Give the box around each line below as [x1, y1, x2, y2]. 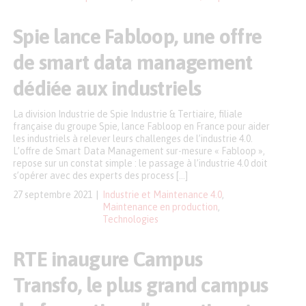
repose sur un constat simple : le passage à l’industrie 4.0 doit [13, 158, 268, 169]
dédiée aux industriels [13, 76, 201, 100]
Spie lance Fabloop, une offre [13, 25, 262, 48]
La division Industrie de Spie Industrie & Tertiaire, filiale [13, 109, 242, 120]
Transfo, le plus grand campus [13, 273, 268, 296]
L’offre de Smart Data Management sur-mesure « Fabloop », [13, 145, 265, 156]
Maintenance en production [102, 201, 218, 212]
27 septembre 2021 [13, 189, 92, 200]
